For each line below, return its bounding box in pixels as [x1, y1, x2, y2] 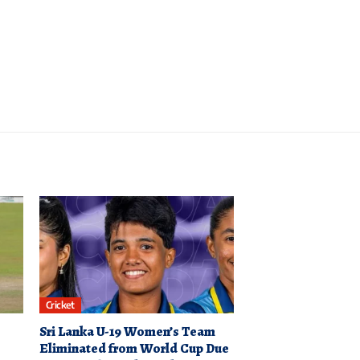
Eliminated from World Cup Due [39, 338, 229, 358]
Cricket [45, 299, 75, 312]
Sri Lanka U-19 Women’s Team [39, 321, 215, 341]
